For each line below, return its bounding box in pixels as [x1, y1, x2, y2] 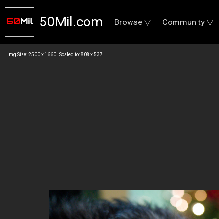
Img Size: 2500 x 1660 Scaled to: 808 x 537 [7, 52, 103, 57]
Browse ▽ [114, 17, 151, 27]
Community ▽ [162, 17, 213, 27]
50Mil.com [39, 14, 103, 30]
